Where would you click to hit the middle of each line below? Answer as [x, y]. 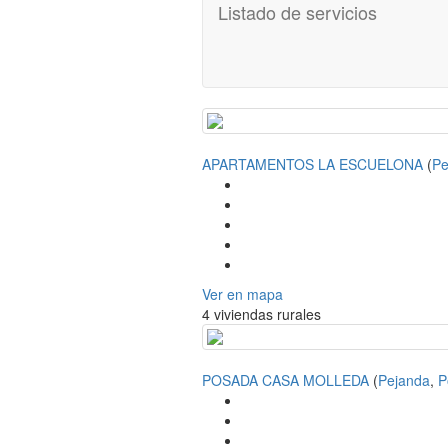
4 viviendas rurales [261, 314]
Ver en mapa [242, 294]
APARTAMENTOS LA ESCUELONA [312, 164]
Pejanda [404, 380]
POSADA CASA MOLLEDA [285, 380]
